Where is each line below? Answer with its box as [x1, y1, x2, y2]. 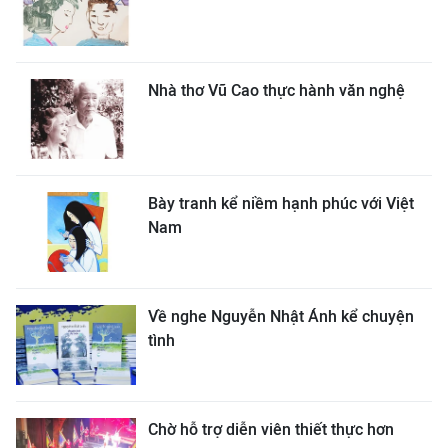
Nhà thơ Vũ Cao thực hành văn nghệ [148, 80, 405, 100]
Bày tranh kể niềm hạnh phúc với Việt [148, 193, 414, 213]
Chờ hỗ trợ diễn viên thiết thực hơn [148, 419, 394, 439]
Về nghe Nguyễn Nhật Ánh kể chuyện [148, 306, 414, 326]
